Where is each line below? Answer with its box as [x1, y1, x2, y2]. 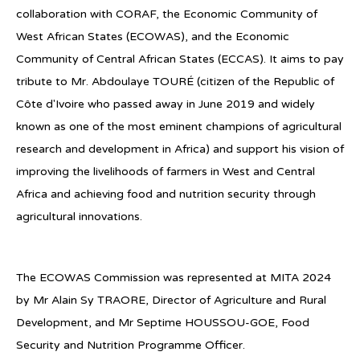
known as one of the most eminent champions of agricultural [16, 119, 342, 133]
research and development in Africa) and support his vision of [16, 141, 344, 156]
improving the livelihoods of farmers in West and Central [16, 164, 315, 178]
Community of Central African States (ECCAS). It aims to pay [16, 51, 344, 66]
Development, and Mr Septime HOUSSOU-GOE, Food [16, 315, 309, 329]
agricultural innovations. [16, 209, 142, 223]
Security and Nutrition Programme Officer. [16, 337, 248, 352]
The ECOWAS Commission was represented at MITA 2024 [16, 270, 331, 284]
